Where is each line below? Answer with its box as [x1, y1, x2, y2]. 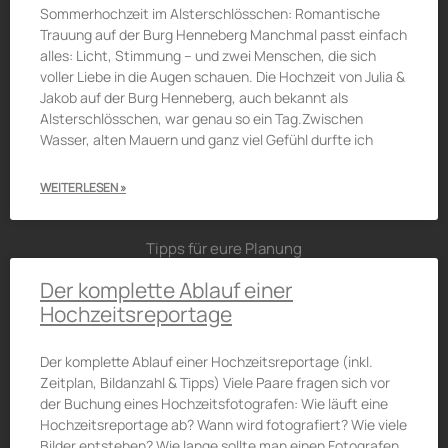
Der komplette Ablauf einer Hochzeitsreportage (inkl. [40, 352, 373, 371]
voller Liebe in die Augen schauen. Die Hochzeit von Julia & [40, 67, 405, 86]
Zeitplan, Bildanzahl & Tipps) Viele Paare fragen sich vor [40, 373, 390, 392]
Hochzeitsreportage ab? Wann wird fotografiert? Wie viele [40, 415, 407, 434]
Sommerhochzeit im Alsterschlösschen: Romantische [40, 4, 380, 23]
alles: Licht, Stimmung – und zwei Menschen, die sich [40, 46, 376, 65]
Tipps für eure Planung [146, 238, 302, 259]
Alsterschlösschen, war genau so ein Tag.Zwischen [40, 109, 363, 128]
